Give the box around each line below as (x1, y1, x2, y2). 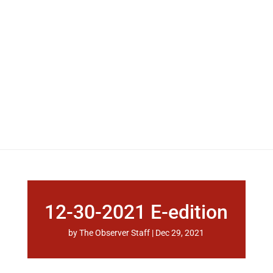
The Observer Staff (79, 228, 151, 238)
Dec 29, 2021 (155, 228, 205, 238)
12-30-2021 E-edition (44, 200, 229, 224)
